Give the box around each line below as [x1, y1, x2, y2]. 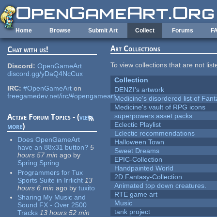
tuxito [78, 184, 95, 192]
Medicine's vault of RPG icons [114, 103, 206, 111]
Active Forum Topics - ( [7, 112, 80, 122]
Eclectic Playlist [114, 121, 161, 129]
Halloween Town [114, 138, 165, 146]
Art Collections [110, 44, 161, 54]
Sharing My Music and [17, 193, 86, 201]
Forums [172, 27, 193, 34]
